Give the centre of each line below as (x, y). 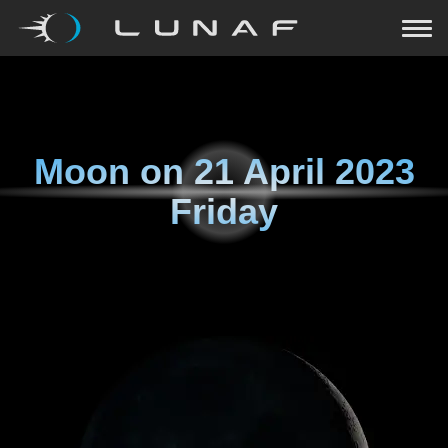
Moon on (113, 171)
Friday (224, 211)
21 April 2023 (304, 171)
